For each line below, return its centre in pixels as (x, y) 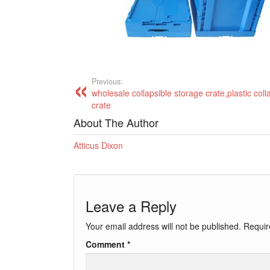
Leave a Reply (131, 206)
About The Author (116, 122)
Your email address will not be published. (163, 226)
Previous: (107, 81)
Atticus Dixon (98, 145)
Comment (106, 244)
